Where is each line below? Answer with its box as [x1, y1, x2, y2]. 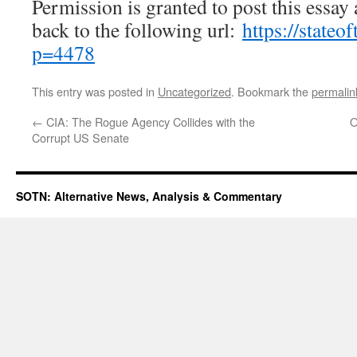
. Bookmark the [231, 83, 312, 100]
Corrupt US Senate [32, 129, 129, 147]
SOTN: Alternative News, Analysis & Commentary [16, 188, 282, 205]
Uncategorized [158, 83, 231, 100]
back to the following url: [32, 16, 242, 44]
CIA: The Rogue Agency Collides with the [43, 113, 255, 131]
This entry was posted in [32, 83, 158, 100]
